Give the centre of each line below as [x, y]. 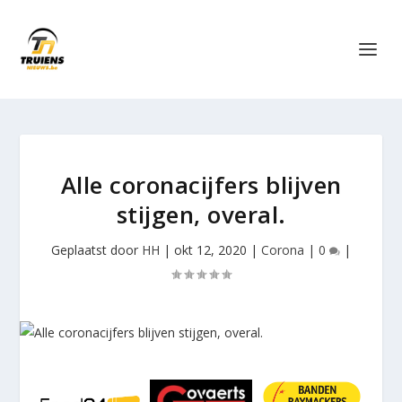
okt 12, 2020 [210, 250]
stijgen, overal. [201, 214]
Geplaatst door [96, 250]
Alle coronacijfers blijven [201, 185]
